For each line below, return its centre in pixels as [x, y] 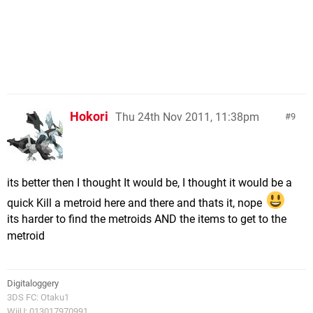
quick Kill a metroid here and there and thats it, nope [136, 203]
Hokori [89, 116]
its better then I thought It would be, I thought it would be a [150, 182]
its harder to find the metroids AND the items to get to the [147, 219]
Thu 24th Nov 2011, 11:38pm [187, 117]
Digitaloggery [33, 284]
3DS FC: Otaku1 [38, 298]
